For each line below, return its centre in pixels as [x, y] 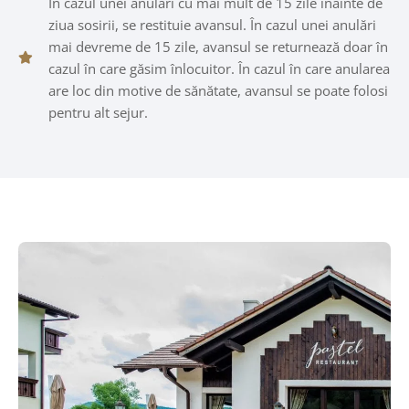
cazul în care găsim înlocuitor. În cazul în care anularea [219, 68]
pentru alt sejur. [98, 112]
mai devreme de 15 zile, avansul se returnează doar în [218, 47]
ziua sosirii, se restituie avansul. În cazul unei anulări [212, 25]
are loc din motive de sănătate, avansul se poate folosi [218, 90]
